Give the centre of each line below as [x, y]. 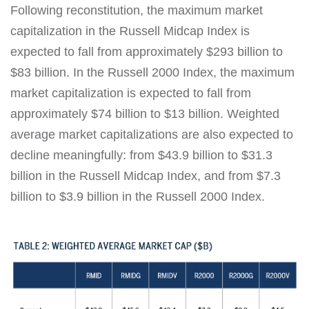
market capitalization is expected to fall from [131, 93]
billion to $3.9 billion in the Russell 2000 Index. [138, 197]
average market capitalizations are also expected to [152, 135]
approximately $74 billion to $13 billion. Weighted [145, 114]
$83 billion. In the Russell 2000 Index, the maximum [152, 73]
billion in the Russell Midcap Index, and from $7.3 [146, 176]
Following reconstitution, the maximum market [137, 11]
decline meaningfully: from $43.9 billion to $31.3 [141, 156]
